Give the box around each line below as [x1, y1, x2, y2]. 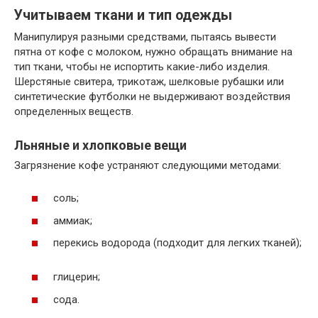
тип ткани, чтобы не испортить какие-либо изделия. [14, 60, 270, 73]
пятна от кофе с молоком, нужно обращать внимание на [14, 45, 292, 58]
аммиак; [53, 214, 92, 227]
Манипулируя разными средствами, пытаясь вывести [14, 30, 276, 43]
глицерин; [53, 270, 100, 284]
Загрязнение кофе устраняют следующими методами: [14, 158, 281, 172]
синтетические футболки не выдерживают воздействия [14, 89, 290, 103]
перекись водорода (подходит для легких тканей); [53, 236, 302, 250]
